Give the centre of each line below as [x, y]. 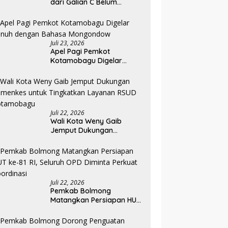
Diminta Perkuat [78, 219]
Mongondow [72, 79]
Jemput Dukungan [82, 131]
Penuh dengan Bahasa [89, 70]
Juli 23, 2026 [68, 43]
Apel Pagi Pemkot [80, 52]
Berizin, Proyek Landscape [95, 11]
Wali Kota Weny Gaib [86, 121]
